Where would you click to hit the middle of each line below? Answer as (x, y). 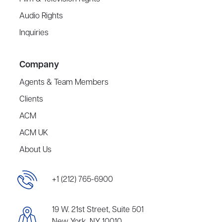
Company (39, 65)
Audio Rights (41, 17)
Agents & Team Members (64, 83)
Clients (31, 100)
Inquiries (34, 33)
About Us (36, 150)
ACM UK (34, 134)
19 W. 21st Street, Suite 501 (98, 210)
